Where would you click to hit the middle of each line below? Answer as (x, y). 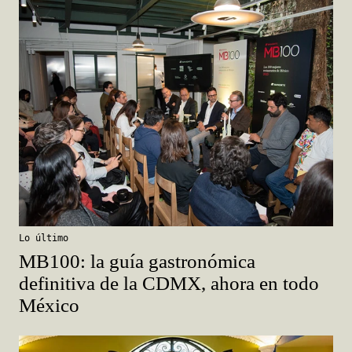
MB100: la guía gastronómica (137, 261)
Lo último (44, 238)
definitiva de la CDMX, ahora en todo (169, 283)
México (49, 305)
